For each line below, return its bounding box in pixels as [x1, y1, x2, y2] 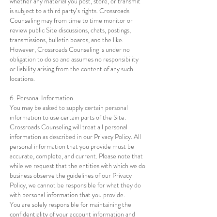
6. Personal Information [10, 93, 73, 103]
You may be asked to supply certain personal [10, 103, 128, 112]
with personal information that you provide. [10, 190, 125, 200]
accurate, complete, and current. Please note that [10, 151, 143, 161]
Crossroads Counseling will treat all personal [10, 122, 127, 132]
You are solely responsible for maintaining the [10, 200, 131, 209]
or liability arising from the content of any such [10, 64, 133, 74]
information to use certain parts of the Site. [10, 112, 126, 122]
